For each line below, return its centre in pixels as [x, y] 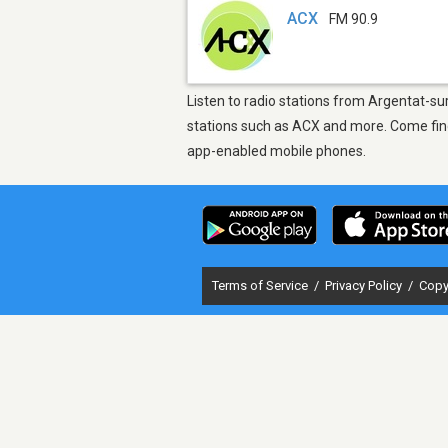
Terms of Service [261, 285]
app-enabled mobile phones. [276, 150]
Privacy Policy [365, 285]
